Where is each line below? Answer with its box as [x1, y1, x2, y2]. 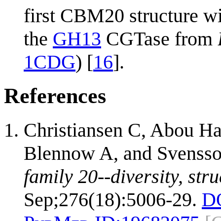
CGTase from [101, 27, 218, 50]
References [4, 83, 106, 108]
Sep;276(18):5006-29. [24, 188, 197, 211]
